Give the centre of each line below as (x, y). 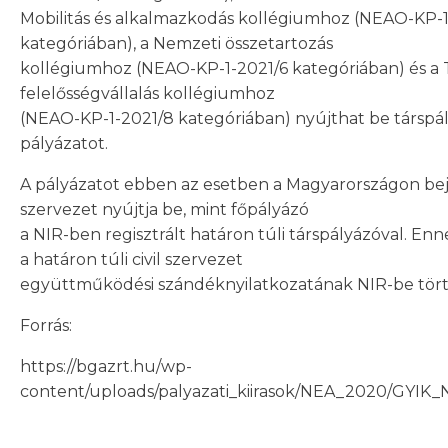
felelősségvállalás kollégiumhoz (147, 93)
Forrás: (46, 325)
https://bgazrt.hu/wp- (106, 366)
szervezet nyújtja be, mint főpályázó (164, 209)
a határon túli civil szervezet (131, 259)
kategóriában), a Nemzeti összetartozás (176, 43)
